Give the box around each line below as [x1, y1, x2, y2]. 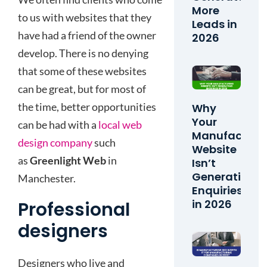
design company [18, 136, 92, 149]
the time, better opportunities [18, 100, 156, 113]
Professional [18, 197, 130, 222]
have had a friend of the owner [18, 29, 156, 42]
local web [98, 118, 142, 131]
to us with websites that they [18, 11, 151, 24]
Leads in [192, 16, 238, 32]
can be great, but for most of [18, 82, 146, 95]
